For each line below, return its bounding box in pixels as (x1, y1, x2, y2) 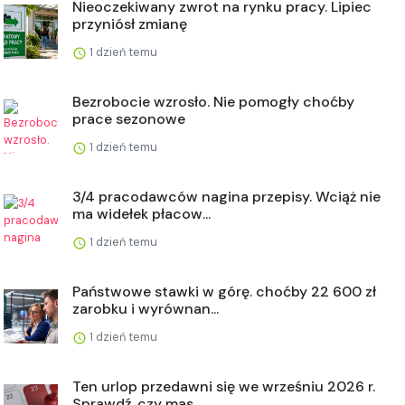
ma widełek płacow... (72, 204, 211, 224)
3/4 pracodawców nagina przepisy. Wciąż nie (72, 187, 381, 207)
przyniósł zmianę (72, 14, 187, 34)
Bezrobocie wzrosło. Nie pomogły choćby (72, 92, 354, 112)
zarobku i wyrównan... (72, 299, 219, 319)
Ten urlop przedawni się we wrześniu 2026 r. (72, 377, 375, 397)
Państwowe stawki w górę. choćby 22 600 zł (72, 282, 376, 302)
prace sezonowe (72, 109, 185, 129)
